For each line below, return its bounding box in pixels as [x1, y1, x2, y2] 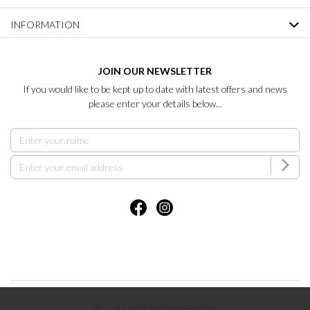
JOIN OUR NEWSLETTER [98, 64, 212, 77]
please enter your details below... [88, 97, 222, 109]
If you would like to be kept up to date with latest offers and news [23, 82, 287, 95]
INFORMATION [10, 18, 80, 30]
